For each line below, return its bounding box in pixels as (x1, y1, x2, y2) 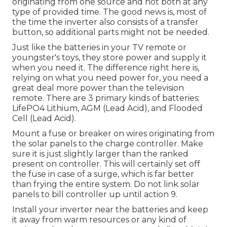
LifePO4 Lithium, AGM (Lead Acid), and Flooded (12, 103, 203, 113)
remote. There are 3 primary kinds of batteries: (12, 93, 200, 103)
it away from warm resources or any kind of (12, 214, 186, 224)
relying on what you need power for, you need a (12, 72, 208, 83)
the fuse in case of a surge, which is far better (12, 169, 194, 179)
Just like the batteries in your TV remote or (12, 42, 186, 52)
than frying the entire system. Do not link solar (12, 179, 200, 189)
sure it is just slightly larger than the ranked (12, 148, 188, 159)
